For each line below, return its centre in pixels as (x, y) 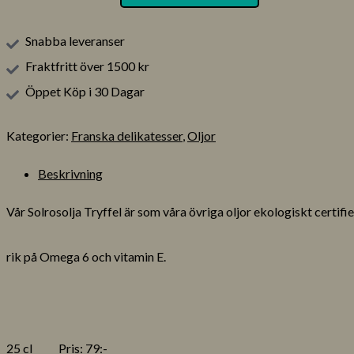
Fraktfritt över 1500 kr (87, 66)
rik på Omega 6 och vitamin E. (86, 257)
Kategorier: (39, 135)
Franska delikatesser (127, 135)
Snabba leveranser (75, 40)
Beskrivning (70, 173)
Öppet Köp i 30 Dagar (85, 91)
